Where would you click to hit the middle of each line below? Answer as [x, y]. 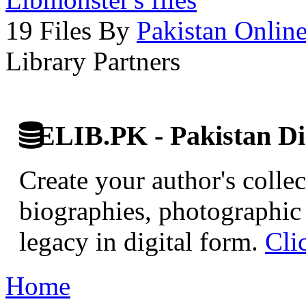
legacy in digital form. [142, 242]
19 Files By [71, 30]
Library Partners [93, 61]
